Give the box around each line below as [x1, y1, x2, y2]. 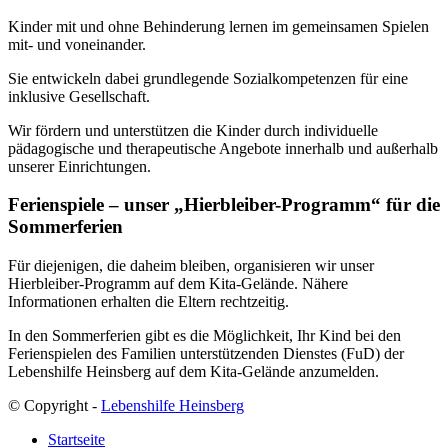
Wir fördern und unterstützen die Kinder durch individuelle [8, 121, 378, 139]
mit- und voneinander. [8, 35, 146, 53]
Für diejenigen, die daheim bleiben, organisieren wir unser [8, 257, 374, 275]
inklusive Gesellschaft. [8, 87, 150, 105]
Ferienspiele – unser [8, 194, 174, 216]
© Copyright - [8, 397, 101, 415]
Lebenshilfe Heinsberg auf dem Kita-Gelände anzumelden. [8, 363, 379, 381]
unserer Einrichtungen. [8, 157, 151, 175]
